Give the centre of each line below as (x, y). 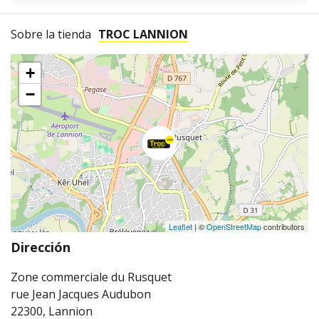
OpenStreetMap (234, 227)
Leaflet (181, 227)
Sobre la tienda (51, 35)
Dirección (41, 247)
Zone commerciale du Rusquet (91, 277)
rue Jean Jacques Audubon (81, 294)
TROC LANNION (143, 35)
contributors (283, 227)
